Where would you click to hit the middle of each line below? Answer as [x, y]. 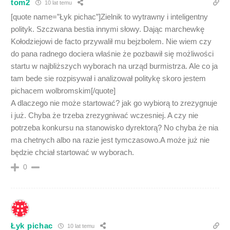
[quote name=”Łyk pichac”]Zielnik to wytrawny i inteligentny [109, 16]
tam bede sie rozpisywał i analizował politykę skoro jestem [108, 78]
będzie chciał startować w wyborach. [72, 152]
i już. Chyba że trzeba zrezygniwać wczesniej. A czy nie [104, 115]
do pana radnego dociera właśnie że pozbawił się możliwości [112, 53]
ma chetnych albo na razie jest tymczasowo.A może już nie [110, 140]
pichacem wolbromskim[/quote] [63, 90]
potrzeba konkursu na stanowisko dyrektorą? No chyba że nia [114, 127]
